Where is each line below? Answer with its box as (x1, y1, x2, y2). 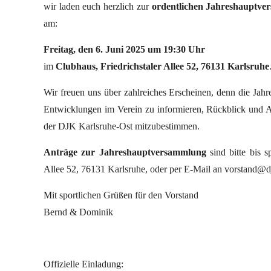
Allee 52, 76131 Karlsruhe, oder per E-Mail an (44, 164, 224, 174)
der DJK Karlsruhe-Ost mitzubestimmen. (44, 121, 200, 131)
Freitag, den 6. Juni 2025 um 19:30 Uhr (44, 44, 205, 54)
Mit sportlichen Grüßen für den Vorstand (44, 190, 198, 200)
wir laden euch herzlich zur (44, 1, 152, 11)
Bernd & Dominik (44, 207, 116, 217)
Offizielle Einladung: (44, 259, 123, 269)
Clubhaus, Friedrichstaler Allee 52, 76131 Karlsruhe (56, 61, 269, 71)
